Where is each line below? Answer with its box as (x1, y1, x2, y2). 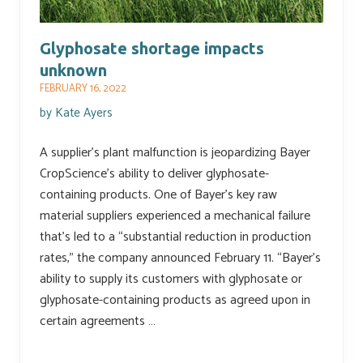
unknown (40, 61, 107, 80)
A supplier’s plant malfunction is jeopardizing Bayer (40, 142, 310, 164)
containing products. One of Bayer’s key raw (40, 184, 277, 207)
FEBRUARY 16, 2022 (40, 80, 126, 98)
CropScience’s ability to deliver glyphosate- (40, 163, 269, 186)
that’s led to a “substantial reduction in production (40, 226, 311, 249)
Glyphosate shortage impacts (40, 39, 264, 58)
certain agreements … (40, 310, 156, 333)
